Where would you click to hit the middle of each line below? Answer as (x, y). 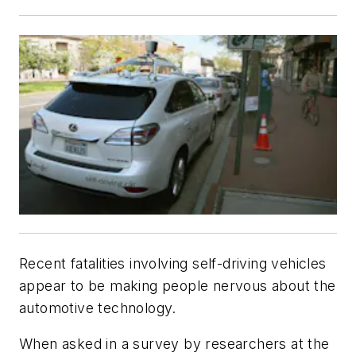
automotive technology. (98, 308)
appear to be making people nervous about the (178, 285)
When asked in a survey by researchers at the (174, 344)
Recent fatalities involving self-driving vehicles (173, 263)
